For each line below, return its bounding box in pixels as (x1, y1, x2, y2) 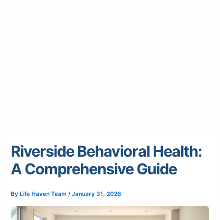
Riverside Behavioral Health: (11, 142, 202, 161)
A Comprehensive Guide (11, 160, 177, 178)
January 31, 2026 (72, 191, 122, 198)
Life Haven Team (20, 191, 69, 198)
